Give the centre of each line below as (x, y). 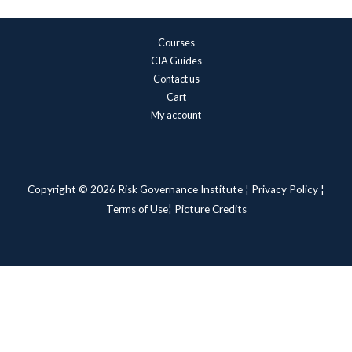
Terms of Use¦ (140, 209)
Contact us (176, 78)
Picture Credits (210, 209)
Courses (176, 42)
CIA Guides (176, 60)
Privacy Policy (285, 189)
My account (176, 114)
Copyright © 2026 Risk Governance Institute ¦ (139, 189)
